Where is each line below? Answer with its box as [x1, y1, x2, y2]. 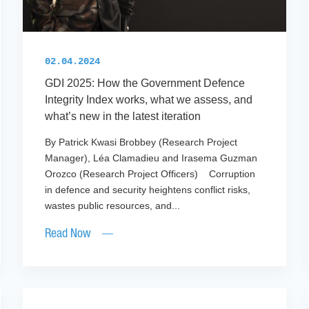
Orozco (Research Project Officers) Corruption [45, 168, 256, 180]
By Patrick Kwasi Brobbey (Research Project [45, 137, 238, 148]
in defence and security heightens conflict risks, [45, 184, 251, 196]
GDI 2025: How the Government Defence [45, 77, 246, 90]
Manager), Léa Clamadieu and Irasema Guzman [45, 152, 258, 164]
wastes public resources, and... [45, 200, 181, 212]
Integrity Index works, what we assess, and [45, 94, 253, 106]
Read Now [45, 228, 92, 240]
